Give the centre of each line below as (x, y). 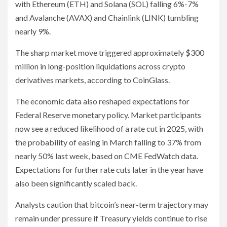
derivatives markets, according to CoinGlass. (92, 80)
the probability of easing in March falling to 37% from (108, 142)
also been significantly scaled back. (76, 183)
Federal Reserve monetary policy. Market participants (108, 115)
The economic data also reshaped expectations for (102, 101)
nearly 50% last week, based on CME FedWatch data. (107, 156)
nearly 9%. (33, 31)
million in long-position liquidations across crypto (100, 66)
